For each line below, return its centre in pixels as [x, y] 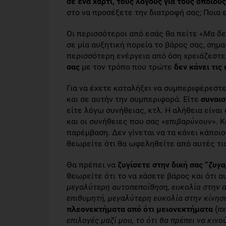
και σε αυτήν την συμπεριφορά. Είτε [134, 99]
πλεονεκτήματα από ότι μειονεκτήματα [140, 209]
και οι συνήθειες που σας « [116, 121]
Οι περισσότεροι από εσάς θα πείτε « [135, 34]
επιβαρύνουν [189, 121]
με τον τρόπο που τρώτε [127, 67]
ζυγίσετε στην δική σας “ [163, 165]
